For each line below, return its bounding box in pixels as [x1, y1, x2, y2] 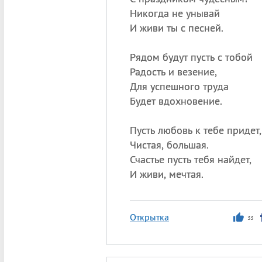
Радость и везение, [129, 65, 217, 78]
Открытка [129, 211, 169, 223]
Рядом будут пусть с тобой [129, 50, 253, 64]
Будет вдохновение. [129, 94, 222, 108]
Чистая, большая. [129, 138, 209, 151]
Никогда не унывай [129, 6, 220, 20]
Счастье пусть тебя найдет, [129, 153, 251, 166]
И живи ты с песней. [129, 21, 223, 35]
